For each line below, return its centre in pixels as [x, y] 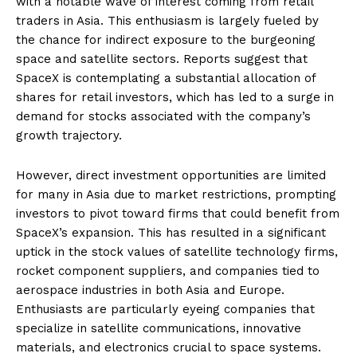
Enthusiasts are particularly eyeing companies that [165, 309]
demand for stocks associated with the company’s [163, 116]
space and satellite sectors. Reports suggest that [162, 59]
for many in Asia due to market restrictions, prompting [176, 194]
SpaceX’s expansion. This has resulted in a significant [171, 233]
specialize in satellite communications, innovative [159, 328]
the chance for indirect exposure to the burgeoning [166, 40]
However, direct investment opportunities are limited [171, 175]
